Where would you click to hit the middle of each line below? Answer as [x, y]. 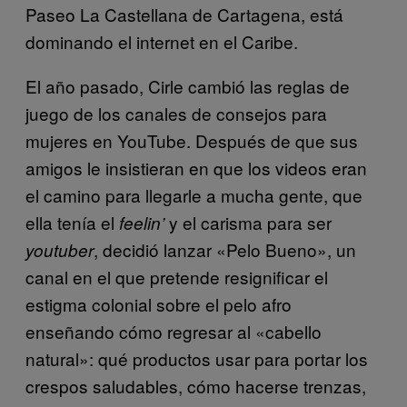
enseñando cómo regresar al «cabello [174, 331]
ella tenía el [72, 222]
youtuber [60, 249]
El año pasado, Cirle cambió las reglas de [188, 85]
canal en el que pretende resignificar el [177, 276]
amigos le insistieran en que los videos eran [196, 167]
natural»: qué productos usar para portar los [197, 358]
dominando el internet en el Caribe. [162, 41]
